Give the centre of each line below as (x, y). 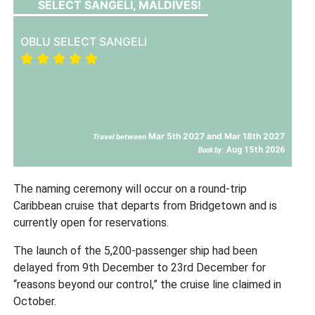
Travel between (120, 136)
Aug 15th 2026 (256, 149)
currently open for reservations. (91, 222)
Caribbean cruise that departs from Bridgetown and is (146, 205)
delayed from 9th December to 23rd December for (140, 267)
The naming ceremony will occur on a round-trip (130, 188)
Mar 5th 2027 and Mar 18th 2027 (216, 136)
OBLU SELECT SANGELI (84, 41)
